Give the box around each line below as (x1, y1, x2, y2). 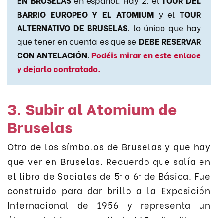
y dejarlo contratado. (17, 62, 101, 74)
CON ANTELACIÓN (17, 49, 88, 61)
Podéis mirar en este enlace (91, 49, 201, 61)
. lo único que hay (127, 21, 201, 34)
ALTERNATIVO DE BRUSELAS (17, 21, 127, 34)
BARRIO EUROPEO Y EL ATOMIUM (17, 8, 154, 20)
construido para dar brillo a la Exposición (7, 183, 211, 197)
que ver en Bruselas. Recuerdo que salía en (7, 154, 211, 167)
